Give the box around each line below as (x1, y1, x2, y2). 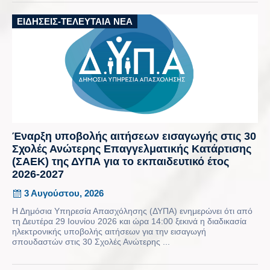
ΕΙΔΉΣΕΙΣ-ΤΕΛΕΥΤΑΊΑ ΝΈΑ (17, 16, 133, 27)
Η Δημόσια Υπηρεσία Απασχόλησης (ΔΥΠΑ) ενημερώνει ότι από (12, 206, 253, 216)
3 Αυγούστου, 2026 (24, 187, 104, 198)
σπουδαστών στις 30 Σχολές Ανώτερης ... (12, 236, 170, 246)
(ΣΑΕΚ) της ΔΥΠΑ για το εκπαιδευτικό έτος (12, 155, 229, 168)
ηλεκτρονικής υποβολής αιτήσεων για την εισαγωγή (12, 226, 206, 236)
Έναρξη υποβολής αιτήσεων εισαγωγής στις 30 (12, 130, 256, 142)
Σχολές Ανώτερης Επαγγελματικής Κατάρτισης (12, 142, 251, 155)
